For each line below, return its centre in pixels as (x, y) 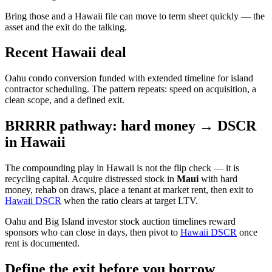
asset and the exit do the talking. (66, 27)
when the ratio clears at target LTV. (130, 201)
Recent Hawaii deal (66, 53)
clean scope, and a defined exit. (65, 100)
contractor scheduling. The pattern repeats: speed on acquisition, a (131, 89)
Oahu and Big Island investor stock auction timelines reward (120, 222)
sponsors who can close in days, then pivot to (93, 233)
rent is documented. (42, 243)
